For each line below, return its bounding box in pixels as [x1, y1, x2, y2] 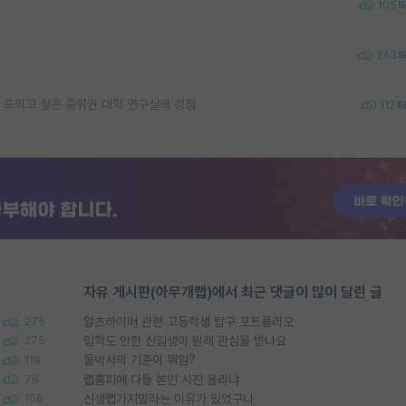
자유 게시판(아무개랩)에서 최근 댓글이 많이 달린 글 [83, 283, 382, 301]
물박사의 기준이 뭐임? [83, 353, 196, 368]
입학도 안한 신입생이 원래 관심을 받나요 [83, 333, 286, 348]
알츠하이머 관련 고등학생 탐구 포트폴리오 [83, 314, 294, 329]
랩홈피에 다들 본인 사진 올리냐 [83, 372, 239, 387]
